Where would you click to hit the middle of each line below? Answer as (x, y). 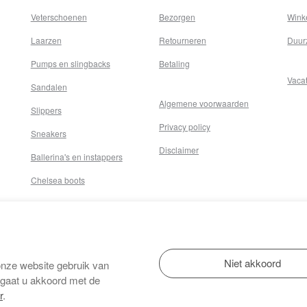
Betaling (174, 63)
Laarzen (46, 40)
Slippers (46, 110)
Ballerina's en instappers (76, 156)
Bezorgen (177, 16)
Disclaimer (179, 149)
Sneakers (48, 133)
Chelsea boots (58, 180)
